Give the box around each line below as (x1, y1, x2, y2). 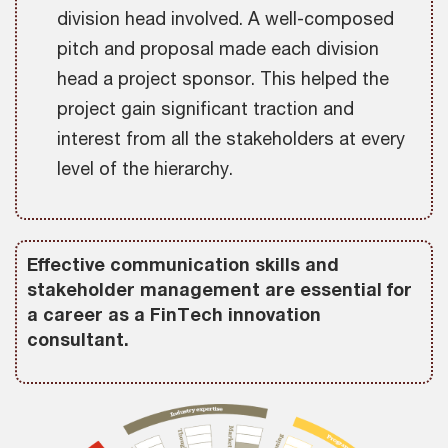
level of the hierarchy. (57, 157, 233, 180)
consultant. (27, 328, 129, 351)
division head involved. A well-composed (57, 7, 394, 30)
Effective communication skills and (27, 253, 339, 276)
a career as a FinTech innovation (27, 303, 321, 326)
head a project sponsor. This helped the (57, 67, 389, 90)
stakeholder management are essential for (27, 278, 412, 301)
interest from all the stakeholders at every (57, 127, 405, 150)
